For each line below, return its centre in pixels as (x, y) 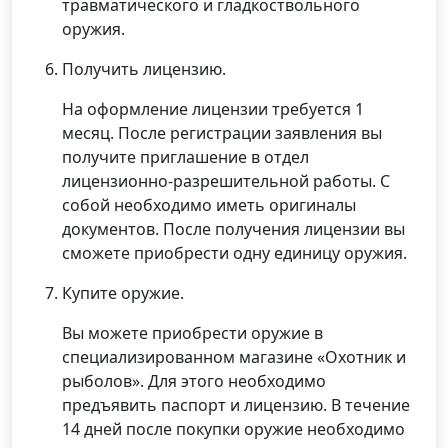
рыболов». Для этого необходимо (193, 381)
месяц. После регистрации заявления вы (221, 133)
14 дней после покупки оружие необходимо (233, 429)
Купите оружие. (122, 293)
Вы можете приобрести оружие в (192, 333)
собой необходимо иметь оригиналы (208, 205)
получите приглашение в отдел (185, 157)
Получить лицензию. (143, 69)
